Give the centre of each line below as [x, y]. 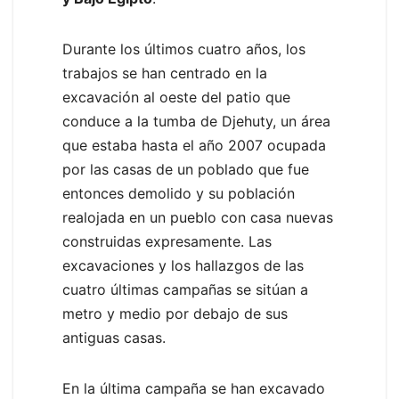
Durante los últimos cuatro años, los [184, 49]
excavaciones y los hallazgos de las [183, 266]
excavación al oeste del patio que [176, 98]
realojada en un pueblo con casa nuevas [198, 218]
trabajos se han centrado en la [165, 73]
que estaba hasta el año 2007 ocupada [194, 146]
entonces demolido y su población [179, 194]
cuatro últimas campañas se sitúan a [185, 290]
